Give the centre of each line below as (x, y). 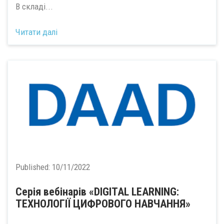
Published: (34, 167)
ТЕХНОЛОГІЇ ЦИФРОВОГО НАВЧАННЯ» (103, 203)
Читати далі (36, 32)
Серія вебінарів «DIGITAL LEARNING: (97, 191)
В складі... (34, 6)
